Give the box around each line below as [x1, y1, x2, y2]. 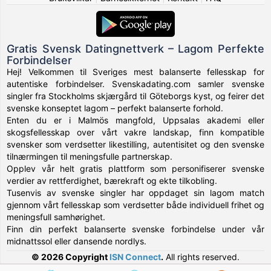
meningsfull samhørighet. [7, 212, 106, 222]
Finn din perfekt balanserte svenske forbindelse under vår [7, 224, 264, 234]
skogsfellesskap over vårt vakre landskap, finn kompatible [7, 127, 264, 137]
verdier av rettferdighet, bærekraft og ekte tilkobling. [7, 175, 218, 186]
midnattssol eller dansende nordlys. [7, 236, 147, 246]
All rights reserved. [163, 252, 240, 262]
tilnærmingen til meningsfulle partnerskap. [7, 151, 173, 162]
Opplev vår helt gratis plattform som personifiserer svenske [7, 163, 264, 174]
